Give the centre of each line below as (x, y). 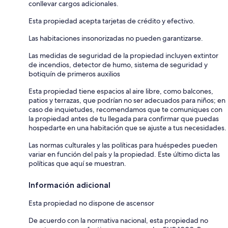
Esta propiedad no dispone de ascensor (91, 203)
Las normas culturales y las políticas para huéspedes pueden (123, 145)
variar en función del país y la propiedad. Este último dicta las (124, 154)
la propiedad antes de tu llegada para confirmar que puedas (124, 118)
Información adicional (69, 185)
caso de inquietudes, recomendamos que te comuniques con (125, 109)
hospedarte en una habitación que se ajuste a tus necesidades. (127, 127)
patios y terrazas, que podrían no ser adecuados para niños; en (127, 100)
